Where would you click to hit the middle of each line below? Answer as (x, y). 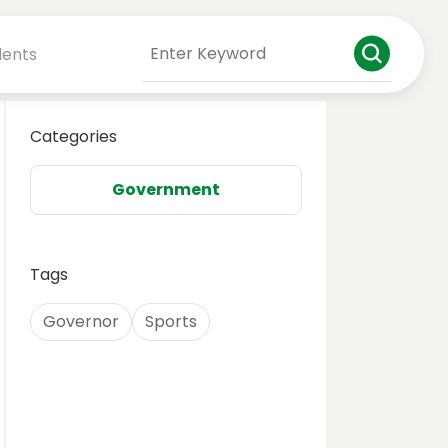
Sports (171, 321)
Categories (73, 136)
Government (166, 189)
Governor (81, 321)
